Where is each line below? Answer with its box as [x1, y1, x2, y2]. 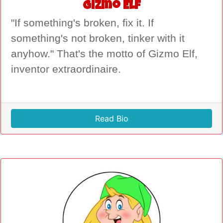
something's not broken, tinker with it [11, 32, 185, 44]
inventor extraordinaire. [11, 63, 121, 75]
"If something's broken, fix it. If [11, 16, 154, 29]
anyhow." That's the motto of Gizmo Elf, [11, 47, 198, 60]
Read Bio [95, 113, 128, 123]
